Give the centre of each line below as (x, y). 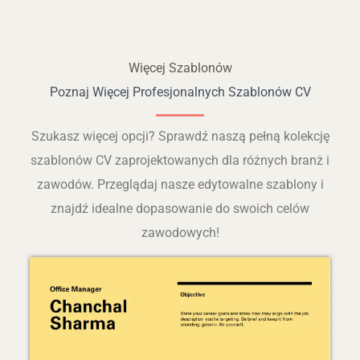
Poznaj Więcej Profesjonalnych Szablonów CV (180, 92)
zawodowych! (180, 233)
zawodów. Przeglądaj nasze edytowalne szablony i (180, 185)
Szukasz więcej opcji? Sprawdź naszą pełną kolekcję (180, 137)
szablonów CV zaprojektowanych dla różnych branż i (180, 161)
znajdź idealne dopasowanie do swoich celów (180, 209)
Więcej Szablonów (180, 68)
